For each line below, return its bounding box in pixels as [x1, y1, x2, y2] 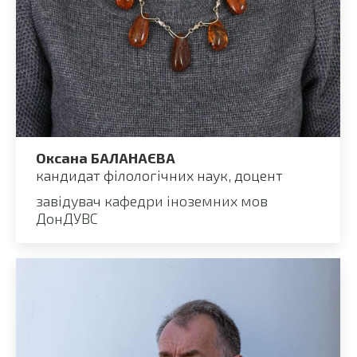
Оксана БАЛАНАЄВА [36, 148, 175, 167]
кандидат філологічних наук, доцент [36, 166, 283, 184]
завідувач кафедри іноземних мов [36, 191, 268, 210]
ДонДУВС [36, 209, 98, 227]
